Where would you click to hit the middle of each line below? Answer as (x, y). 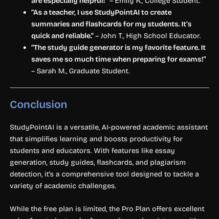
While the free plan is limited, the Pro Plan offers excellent (107, 208)
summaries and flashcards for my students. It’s (111, 24)
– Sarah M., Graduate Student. (80, 71)
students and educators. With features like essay (92, 150)
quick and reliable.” (62, 35)
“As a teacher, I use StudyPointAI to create (101, 12)
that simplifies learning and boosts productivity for (96, 139)
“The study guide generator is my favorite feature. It (118, 47)
